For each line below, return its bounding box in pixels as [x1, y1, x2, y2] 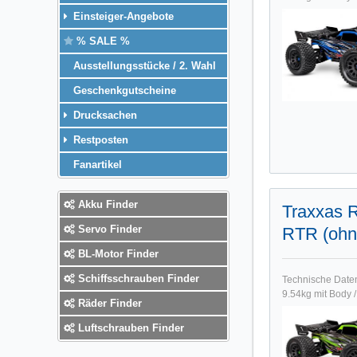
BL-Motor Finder [75, 247, 159, 260]
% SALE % [73, 34, 130, 47]
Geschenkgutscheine [70, 84, 176, 96]
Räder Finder [75, 296, 142, 309]
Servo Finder [75, 222, 142, 235]
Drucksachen [70, 108, 137, 121]
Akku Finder [75, 198, 138, 210]
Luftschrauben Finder [75, 321, 184, 334]
